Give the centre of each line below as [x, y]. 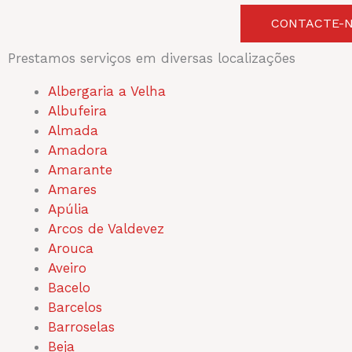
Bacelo [69, 287]
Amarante [80, 169]
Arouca [71, 248]
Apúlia [68, 209]
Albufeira [77, 110]
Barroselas [81, 326]
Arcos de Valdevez [106, 228]
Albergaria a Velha [107, 91]
